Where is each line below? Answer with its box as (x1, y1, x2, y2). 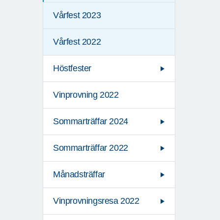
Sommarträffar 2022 (53, 143, 128, 153)
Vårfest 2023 (53, 10, 101, 21)
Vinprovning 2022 (53, 90, 119, 100)
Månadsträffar (53, 169, 105, 180)
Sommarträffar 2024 (53, 116, 128, 127)
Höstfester (53, 63, 91, 74)
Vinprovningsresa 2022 (53, 196, 139, 206)
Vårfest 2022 (53, 37, 101, 47)
